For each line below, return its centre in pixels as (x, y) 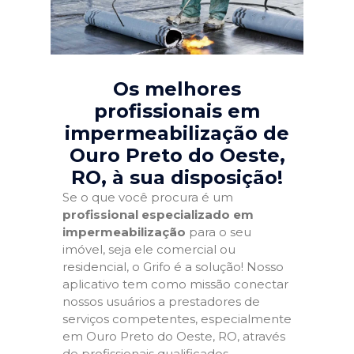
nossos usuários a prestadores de (161, 301)
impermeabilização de (177, 133)
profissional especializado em (158, 215)
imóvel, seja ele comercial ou (149, 249)
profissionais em (177, 111)
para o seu (218, 232)
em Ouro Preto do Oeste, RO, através (174, 336)
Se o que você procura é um (148, 197)
